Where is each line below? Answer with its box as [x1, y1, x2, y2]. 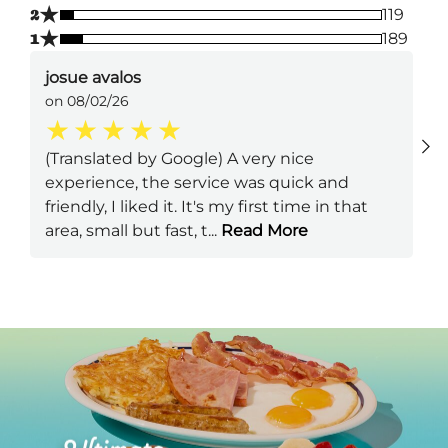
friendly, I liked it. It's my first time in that [45, 196, 368, 216]
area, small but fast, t [45, 220, 208, 240]
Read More [217, 220, 308, 240]
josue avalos [45, 67, 141, 87]
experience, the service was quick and [45, 172, 349, 192]
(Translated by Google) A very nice [45, 148, 314, 168]
